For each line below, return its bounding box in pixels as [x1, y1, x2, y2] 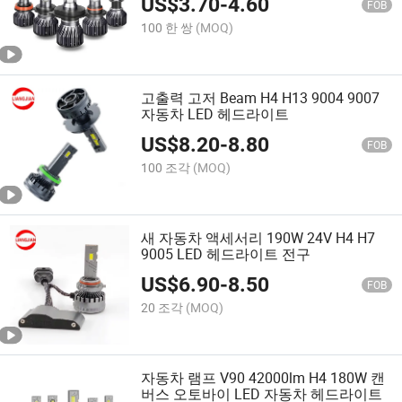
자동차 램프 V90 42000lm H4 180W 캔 [141, 368, 386, 389]
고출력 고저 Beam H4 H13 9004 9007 [141, 87, 380, 108]
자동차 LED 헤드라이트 [141, 103, 290, 124]
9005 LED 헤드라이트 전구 [141, 244, 311, 265]
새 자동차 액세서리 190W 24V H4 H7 [141, 228, 376, 249]
